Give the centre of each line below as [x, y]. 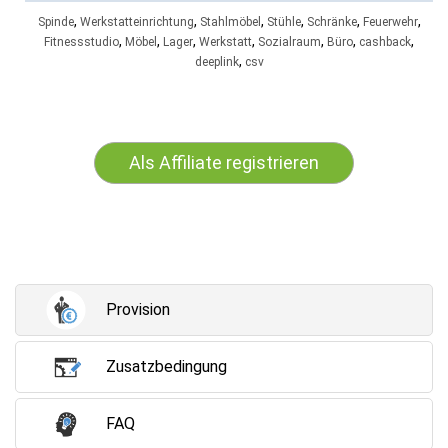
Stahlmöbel [230, 22]
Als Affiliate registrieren [224, 162]
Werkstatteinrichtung [136, 22]
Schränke [331, 22]
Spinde [55, 22]
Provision [138, 309]
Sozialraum [289, 42]
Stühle [283, 22]
